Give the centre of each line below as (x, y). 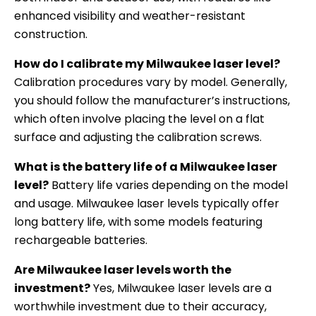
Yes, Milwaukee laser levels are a (181, 288)
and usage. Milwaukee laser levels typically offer (147, 203)
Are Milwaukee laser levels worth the (123, 269)
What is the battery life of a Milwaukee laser (146, 166)
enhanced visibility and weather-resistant (130, 16)
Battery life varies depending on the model (168, 185)
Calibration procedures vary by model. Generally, (151, 82)
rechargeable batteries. (81, 240)
